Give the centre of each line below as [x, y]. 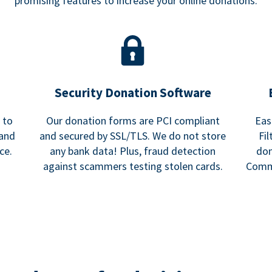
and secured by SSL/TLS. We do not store [133, 136]
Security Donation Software [133, 93]
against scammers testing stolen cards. [133, 166]
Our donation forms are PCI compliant [133, 121]
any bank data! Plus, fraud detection [133, 151]
